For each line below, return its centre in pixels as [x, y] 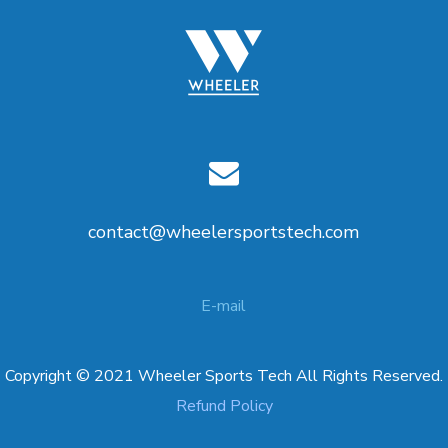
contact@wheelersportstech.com [224, 231]
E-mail [224, 305]
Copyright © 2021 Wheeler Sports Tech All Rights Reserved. [224, 375]
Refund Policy [224, 405]
